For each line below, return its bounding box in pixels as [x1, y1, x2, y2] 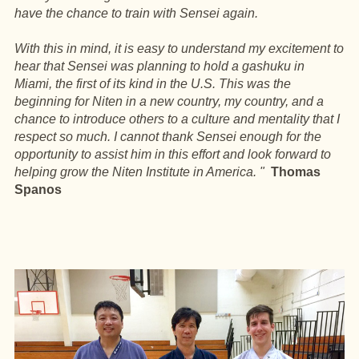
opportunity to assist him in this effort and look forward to [14, 147, 331, 161]
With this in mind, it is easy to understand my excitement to [14, 42, 344, 55]
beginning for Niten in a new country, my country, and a [14, 95, 324, 108]
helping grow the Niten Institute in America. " [14, 165, 268, 179]
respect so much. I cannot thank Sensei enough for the [14, 130, 321, 143]
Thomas [271, 165, 321, 179]
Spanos [14, 183, 65, 196]
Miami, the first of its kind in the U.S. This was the [14, 77, 291, 91]
